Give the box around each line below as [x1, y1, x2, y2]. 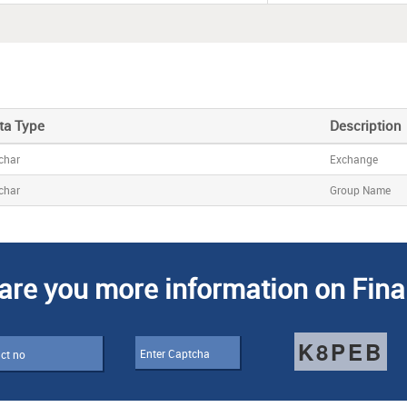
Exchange [330, 151, 378, 166]
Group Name [330, 182, 391, 197]
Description [330, 115, 402, 134]
